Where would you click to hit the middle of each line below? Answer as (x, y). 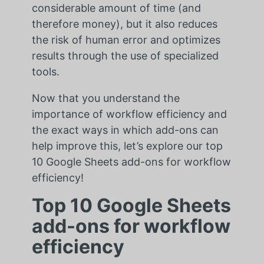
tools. (45, 71)
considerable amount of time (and (116, 8)
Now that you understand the (105, 98)
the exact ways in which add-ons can (125, 130)
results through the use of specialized (125, 55)
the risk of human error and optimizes (126, 39)
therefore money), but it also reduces (124, 24)
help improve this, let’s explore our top (127, 146)
